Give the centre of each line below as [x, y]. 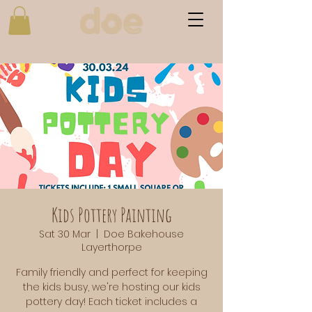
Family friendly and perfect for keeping [111, 272]
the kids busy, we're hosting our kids [111, 287]
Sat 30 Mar [65, 234]
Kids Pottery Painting [111, 214]
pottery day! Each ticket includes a [111, 301]
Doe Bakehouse [144, 234]
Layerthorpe [111, 247]
